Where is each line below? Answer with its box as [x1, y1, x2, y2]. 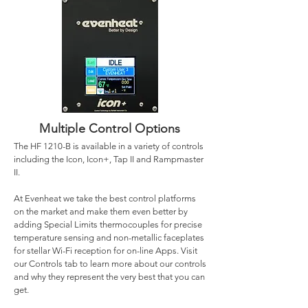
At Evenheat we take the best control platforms [14, 193, 196, 203]
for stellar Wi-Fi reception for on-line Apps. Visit [14, 245, 197, 256]
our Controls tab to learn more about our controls [14, 258, 206, 269]
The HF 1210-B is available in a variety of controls [14, 141, 203, 151]
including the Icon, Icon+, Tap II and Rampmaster [14, 154, 203, 164]
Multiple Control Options [39, 121, 181, 136]
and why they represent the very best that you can [14, 272, 205, 282]
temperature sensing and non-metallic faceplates [14, 232, 204, 243]
